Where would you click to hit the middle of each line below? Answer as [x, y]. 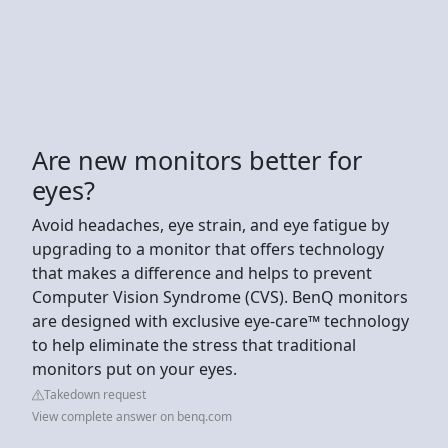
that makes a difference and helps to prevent [202, 272]
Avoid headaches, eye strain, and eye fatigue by [210, 224]
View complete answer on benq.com [132, 416]
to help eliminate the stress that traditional [194, 344]
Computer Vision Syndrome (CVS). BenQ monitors [220, 296]
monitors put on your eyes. [134, 368]
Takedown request [95, 394]
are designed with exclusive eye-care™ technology [220, 320]
